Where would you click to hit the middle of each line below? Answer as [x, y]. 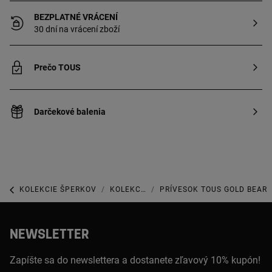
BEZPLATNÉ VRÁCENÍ [76, 17]
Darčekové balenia [70, 112]
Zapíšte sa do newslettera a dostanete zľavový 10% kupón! [135, 260]
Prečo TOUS [57, 67]
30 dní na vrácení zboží [77, 29]
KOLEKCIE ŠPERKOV [58, 190]
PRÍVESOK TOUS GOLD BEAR [213, 190]
